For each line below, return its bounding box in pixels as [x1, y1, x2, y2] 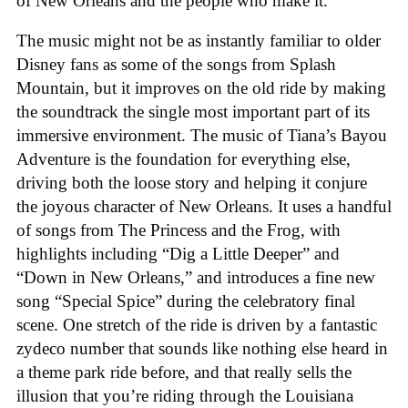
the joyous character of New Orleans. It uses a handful [16, 197, 392, 217]
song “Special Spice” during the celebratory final [16, 291, 355, 311]
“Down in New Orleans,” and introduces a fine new [16, 268, 375, 288]
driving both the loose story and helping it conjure [16, 173, 367, 193]
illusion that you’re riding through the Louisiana [16, 386, 353, 406]
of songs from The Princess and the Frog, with [16, 220, 341, 240]
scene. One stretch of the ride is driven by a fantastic [16, 315, 377, 335]
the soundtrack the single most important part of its [16, 102, 370, 122]
